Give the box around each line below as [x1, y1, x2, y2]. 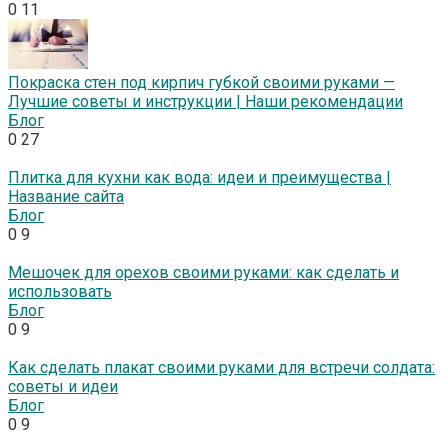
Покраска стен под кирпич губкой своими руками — [8, 73, 395, 93]
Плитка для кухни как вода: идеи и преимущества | [8, 168, 391, 188]
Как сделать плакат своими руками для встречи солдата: [8, 358, 435, 378]
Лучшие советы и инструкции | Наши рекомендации [8, 92, 403, 112]
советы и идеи [8, 377, 118, 397]
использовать [8, 282, 112, 302]
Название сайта [8, 187, 124, 207]
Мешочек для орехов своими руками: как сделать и [8, 263, 399, 283]
